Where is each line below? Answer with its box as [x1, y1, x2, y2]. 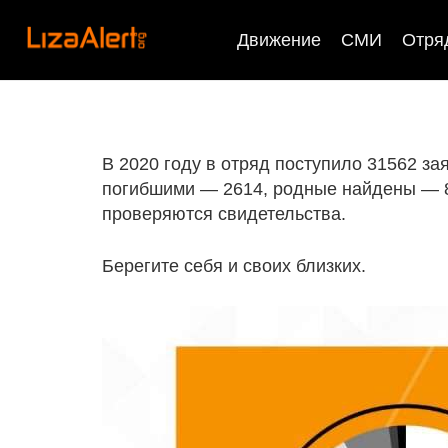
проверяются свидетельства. [102, 204, 346, 224]
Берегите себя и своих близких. [102, 256, 366, 276]
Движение [237, 30, 322, 50]
